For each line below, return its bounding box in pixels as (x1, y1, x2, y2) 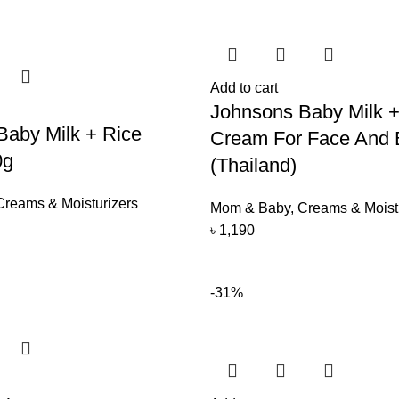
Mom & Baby (209, 200, 290, 216)
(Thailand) (209, 154, 297, 176)
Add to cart (209, 80, 278, 95)
